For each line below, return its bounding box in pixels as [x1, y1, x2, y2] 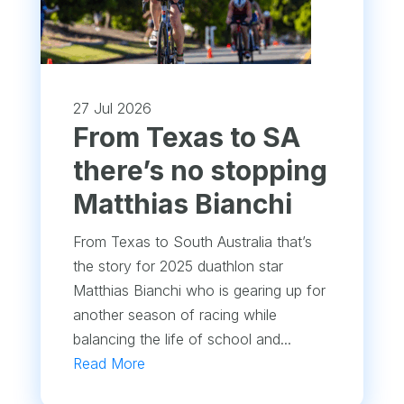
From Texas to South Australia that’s [72, 233, 312, 252]
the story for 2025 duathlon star [72, 257, 283, 276]
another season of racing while [72, 306, 277, 325]
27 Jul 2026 [72, 99, 151, 118]
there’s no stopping [72, 154, 327, 188]
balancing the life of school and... [72, 330, 291, 349]
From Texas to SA [72, 121, 300, 154]
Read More [72, 354, 145, 373]
